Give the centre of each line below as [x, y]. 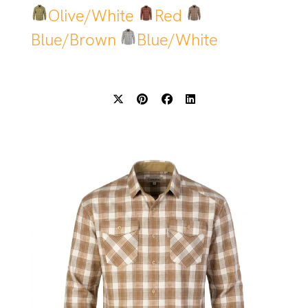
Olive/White [91, 15]
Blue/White [177, 39]
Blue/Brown [73, 39]
